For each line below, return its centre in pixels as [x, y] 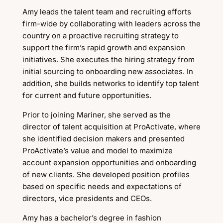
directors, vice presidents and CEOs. [87, 198]
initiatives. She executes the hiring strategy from [108, 59]
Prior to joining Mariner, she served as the [96, 115]
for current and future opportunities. [87, 95]
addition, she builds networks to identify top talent [111, 83]
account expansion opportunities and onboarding [109, 163]
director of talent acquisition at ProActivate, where [111, 127]
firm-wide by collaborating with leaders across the [111, 24]
